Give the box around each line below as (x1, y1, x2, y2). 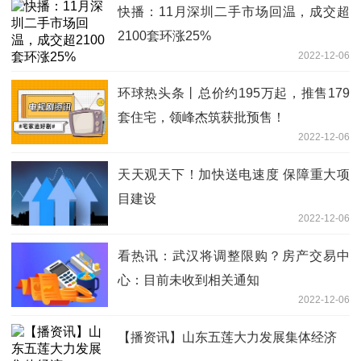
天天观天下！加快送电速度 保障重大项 (118, 168, 350, 182)
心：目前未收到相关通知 (118, 273, 259, 288)
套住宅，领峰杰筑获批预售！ (118, 110, 285, 125)
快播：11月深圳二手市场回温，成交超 (118, 5, 350, 19)
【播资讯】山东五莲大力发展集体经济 (118, 330, 337, 345)
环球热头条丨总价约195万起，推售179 (118, 86, 350, 101)
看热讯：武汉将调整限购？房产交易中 (118, 249, 350, 263)
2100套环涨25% (118, 29, 211, 44)
